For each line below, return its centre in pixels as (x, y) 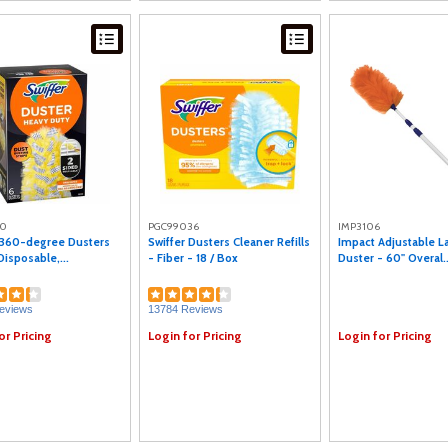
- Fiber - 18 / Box (193, 258)
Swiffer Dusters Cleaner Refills (229, 242)
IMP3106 (359, 226)
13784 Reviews (185, 308)
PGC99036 (173, 226)
